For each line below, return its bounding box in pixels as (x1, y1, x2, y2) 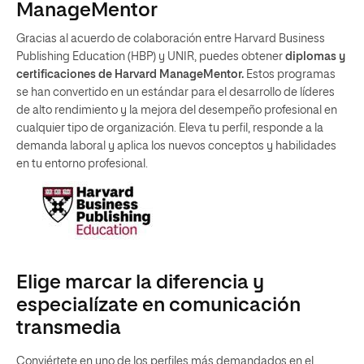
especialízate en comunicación (16, 295, 301, 315)
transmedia (16, 318, 121, 338)
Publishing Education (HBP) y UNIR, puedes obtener (16, 50, 285, 63)
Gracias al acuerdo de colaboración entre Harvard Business (16, 32, 325, 45)
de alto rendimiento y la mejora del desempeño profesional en (16, 104, 337, 116)
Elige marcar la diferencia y (16, 272, 264, 292)
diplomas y (285, 50, 345, 63)
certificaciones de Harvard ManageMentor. (16, 68, 244, 80)
